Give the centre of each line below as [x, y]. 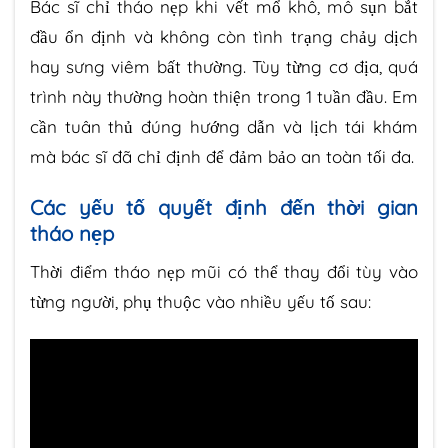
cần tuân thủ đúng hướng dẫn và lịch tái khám [224, 127]
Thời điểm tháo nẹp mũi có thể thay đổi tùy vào [224, 271]
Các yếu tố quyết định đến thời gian [224, 207]
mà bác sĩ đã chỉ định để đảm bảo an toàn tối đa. [222, 157]
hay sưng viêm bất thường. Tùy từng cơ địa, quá [224, 67]
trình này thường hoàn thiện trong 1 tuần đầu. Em [224, 97]
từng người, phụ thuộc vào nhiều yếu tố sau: [200, 301]
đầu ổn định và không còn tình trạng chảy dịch [224, 37]
